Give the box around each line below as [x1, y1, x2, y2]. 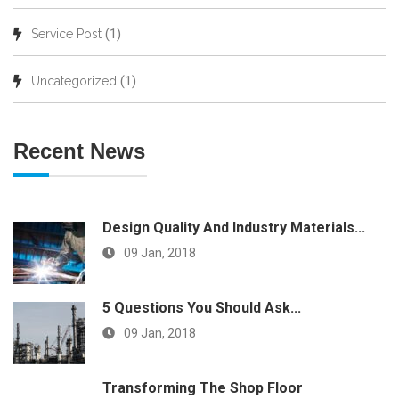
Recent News [13, 139, 145, 163]
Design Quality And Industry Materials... [102, 219, 365, 236]
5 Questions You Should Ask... [102, 299, 301, 316]
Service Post [31, 27, 102, 41]
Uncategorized [31, 74, 117, 88]
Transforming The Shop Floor [102, 379, 303, 396]
